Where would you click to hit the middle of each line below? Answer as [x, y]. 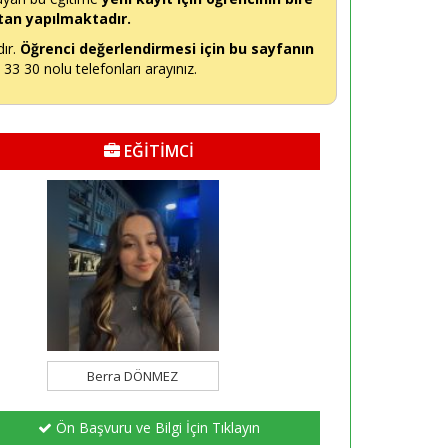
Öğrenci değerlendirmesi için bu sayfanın [167, 48]
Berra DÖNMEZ [133, 376]
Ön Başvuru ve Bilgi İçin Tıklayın [155, 428]
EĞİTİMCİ [156, 151]
